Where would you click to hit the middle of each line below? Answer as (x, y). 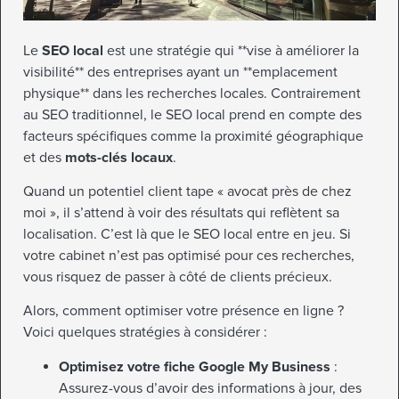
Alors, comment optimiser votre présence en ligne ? (183, 311)
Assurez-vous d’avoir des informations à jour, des (210, 388)
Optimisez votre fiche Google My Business (195, 366)
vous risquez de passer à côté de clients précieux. (178, 277)
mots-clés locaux (119, 157)
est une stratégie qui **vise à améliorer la (231, 50)
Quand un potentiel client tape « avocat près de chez (187, 191)
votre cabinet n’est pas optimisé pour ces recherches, (189, 255)
